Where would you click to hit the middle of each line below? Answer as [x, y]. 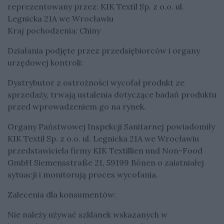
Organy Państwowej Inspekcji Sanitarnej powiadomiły [111, 127]
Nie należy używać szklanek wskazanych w [87, 215]
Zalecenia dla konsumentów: [62, 195]
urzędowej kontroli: [45, 63]
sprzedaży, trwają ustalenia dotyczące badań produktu [112, 95]
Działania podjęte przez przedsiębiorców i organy [104, 51]
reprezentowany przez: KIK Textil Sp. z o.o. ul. [96, 7]
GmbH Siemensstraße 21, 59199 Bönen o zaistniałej [106, 163]
